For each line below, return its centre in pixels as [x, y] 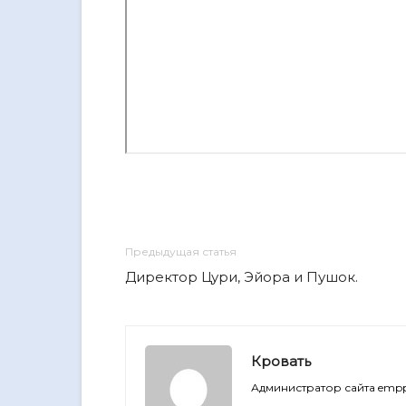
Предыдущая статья [181, 251]
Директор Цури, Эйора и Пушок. [242, 277]
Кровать [281, 361]
